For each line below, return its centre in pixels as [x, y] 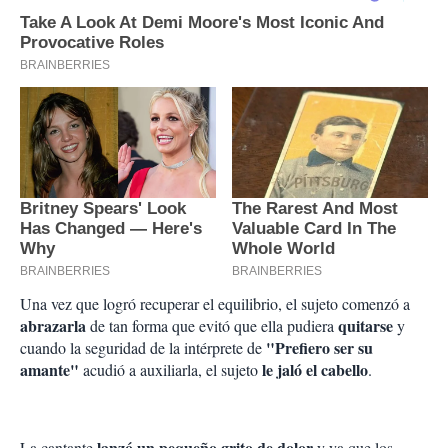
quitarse [367, 326]
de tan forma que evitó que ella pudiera [214, 326]
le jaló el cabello [313, 370]
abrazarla [55, 326]
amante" [51, 370]
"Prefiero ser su [317, 348]
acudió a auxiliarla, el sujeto [170, 370]
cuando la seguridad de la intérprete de [141, 348]
